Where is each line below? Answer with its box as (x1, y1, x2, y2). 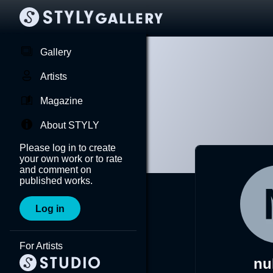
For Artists (19, 241, 63, 251)
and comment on (19, 165, 91, 175)
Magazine (40, 96, 83, 106)
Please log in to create (19, 143, 116, 153)
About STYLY (40, 120, 99, 130)
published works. (19, 175, 93, 186)
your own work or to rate (19, 154, 122, 164)
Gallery (40, 47, 71, 57)
